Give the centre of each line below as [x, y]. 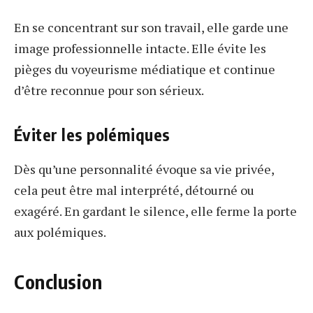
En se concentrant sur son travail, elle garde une [151, 28]
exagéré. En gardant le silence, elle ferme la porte [155, 211]
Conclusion [58, 282]
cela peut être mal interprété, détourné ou [134, 190]
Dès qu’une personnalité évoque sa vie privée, [144, 169]
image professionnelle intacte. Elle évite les [140, 49]
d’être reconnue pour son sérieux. [109, 90]
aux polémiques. [60, 232]
